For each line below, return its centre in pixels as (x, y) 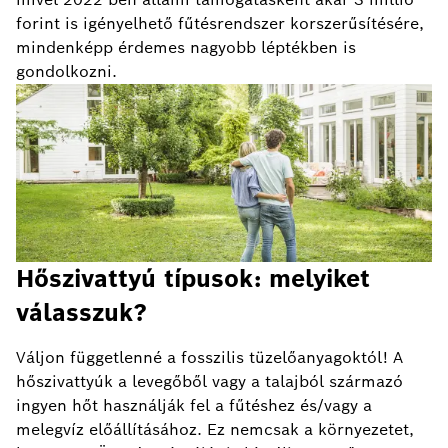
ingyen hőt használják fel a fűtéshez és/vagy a (194, 406)
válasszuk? (81, 313)
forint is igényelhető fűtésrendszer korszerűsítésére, (220, 24)
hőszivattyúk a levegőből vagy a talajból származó (209, 382)
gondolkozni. (66, 72)
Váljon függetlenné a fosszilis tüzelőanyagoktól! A (209, 358)
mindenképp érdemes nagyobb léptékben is (186, 48)
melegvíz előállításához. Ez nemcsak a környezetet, (215, 430)
